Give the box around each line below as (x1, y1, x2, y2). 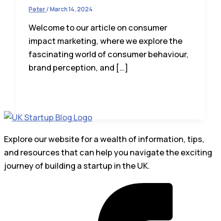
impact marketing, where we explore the (28, 36, 183, 47)
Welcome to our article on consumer (28, 22, 167, 34)
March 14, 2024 (49, 5, 93, 14)
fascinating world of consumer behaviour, (28, 49, 189, 60)
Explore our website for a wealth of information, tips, (4, 133, 205, 145)
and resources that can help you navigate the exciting (4, 147, 212, 158)
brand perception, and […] (28, 62, 128, 74)
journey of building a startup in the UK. (4, 160, 150, 171)
